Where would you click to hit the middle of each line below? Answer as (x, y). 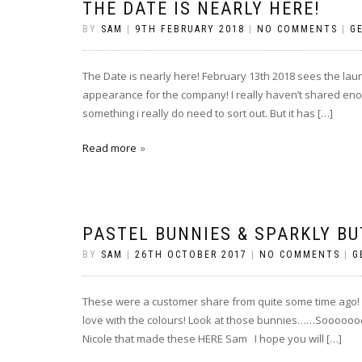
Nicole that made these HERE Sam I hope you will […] (212, 339)
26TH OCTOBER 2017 (191, 255)
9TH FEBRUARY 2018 (190, 29)
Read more (109, 148)
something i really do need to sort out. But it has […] (208, 114)
